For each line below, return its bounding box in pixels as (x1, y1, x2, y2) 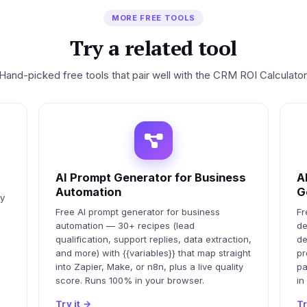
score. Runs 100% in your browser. (56, 274, 204, 286)
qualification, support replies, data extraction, (56, 233, 251, 245)
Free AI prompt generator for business (56, 206, 220, 217)
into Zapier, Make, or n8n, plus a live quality (56, 260, 243, 272)
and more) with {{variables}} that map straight (56, 247, 251, 258)
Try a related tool (70, 34, 237, 62)
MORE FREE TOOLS (112, 12, 195, 23)
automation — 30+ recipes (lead (56, 219, 195, 231)
